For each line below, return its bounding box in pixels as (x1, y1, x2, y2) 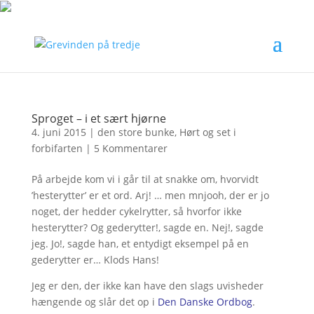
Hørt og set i (179, 125, 236, 139)
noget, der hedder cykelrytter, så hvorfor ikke (31, 205, 242, 218)
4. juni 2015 (31, 125, 86, 139)
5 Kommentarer (93, 142, 168, 155)
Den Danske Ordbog (157, 295, 252, 308)
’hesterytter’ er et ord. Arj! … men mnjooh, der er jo (31, 189, 269, 202)
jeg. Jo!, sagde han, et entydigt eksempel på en (31, 237, 249, 250)
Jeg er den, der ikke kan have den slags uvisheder (31, 279, 264, 292)
